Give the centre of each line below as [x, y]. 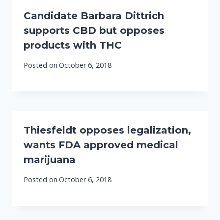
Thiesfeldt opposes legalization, [107, 130]
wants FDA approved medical [101, 145]
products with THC [73, 45]
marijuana [50, 160]
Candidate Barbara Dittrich [94, 15]
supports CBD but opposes [94, 30]
